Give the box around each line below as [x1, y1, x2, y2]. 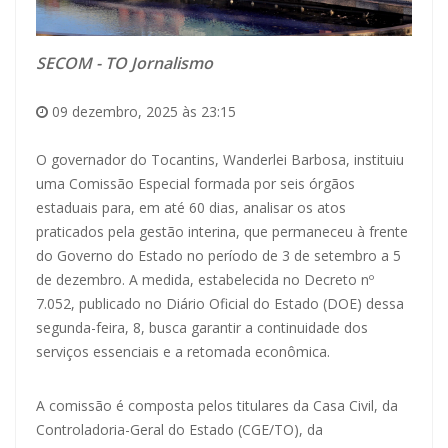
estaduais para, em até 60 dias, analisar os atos [36, 197, 346, 217]
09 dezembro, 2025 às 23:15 [48, 101, 236, 121]
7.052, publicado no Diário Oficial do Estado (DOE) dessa [36, 293, 404, 313]
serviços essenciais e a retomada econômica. [36, 341, 330, 361]
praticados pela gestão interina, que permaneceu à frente [36, 221, 408, 241]
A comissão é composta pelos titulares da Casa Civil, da [36, 395, 398, 415]
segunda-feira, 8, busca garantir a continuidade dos [36, 317, 368, 337]
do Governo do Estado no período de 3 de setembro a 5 [36, 245, 401, 265]
